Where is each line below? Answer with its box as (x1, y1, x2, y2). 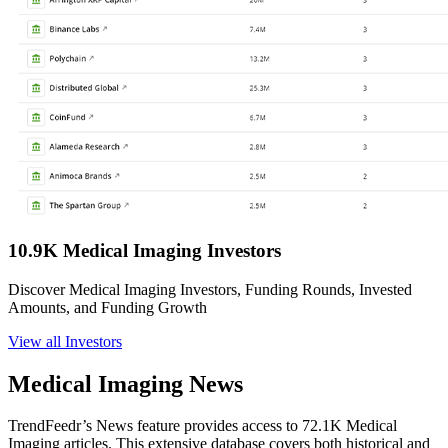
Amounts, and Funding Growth (8, 298, 207, 316)
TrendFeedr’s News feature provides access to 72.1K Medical (8, 417, 397, 435)
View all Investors (8, 332, 122, 350)
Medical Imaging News (8, 370, 243, 397)
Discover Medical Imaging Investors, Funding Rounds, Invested (8, 280, 412, 298)
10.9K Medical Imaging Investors (8, 239, 281, 261)
